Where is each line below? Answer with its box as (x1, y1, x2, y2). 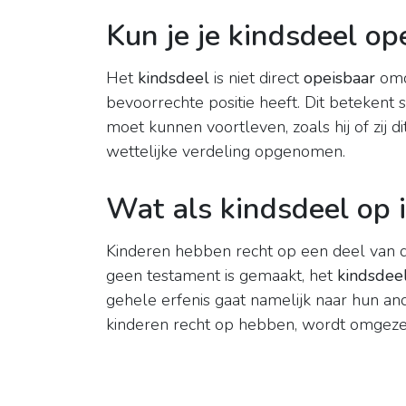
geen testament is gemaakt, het (106, 265, 337, 287)
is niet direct (209, 67, 304, 90)
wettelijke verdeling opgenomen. (106, 140, 345, 163)
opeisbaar (304, 67, 375, 90)
